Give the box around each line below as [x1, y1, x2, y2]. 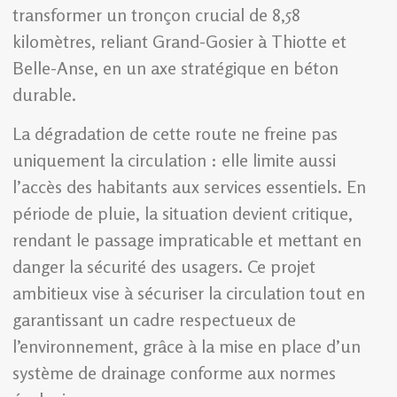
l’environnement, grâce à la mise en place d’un [12, 335, 361, 358]
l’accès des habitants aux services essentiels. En [12, 175, 366, 198]
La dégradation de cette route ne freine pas [12, 122, 338, 145]
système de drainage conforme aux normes [12, 362, 336, 385]
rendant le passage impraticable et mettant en [12, 229, 362, 252]
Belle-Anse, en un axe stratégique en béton [12, 56, 339, 79]
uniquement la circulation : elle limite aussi [12, 149, 336, 172]
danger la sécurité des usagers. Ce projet [12, 255, 315, 278]
